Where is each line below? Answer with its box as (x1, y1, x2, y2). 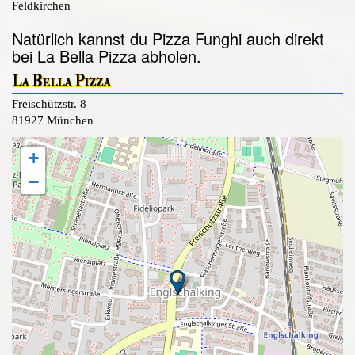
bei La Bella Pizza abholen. (12, 44, 201, 67)
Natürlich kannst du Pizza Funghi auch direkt (12, 27, 324, 50)
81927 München (12, 114, 94, 127)
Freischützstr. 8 (12, 97, 86, 110)
